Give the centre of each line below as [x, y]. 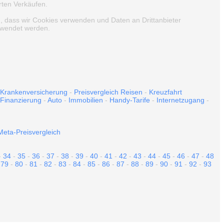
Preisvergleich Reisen [108, 92]
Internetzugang [180, 100]
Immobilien [86, 100]
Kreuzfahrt [165, 92]
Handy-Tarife [130, 100]
